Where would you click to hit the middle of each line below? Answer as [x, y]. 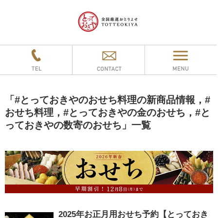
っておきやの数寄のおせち [63, 125]
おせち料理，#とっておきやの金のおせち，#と [108, 113]
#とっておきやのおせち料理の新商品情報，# [112, 100]
